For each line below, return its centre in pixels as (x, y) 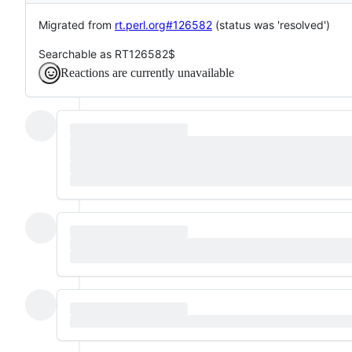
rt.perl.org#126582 (163, 24)
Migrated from (77, 24)
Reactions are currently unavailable (147, 72)
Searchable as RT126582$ (107, 53)
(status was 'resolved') (271, 24)
